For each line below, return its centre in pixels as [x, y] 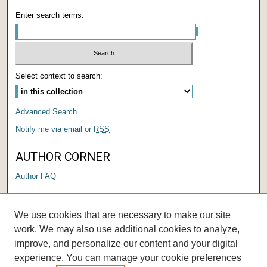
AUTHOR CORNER [63, 157]
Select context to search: [59, 76]
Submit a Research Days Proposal [75, 222]
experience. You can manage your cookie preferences [128, 258]
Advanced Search [46, 112]
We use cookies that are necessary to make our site [122, 215]
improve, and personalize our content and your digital [126, 243]
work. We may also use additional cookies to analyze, [127, 229]
